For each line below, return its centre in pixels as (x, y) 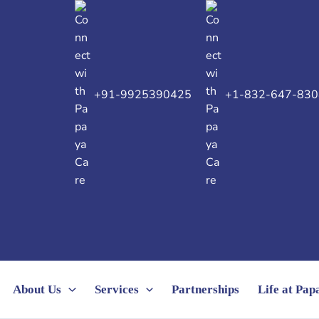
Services (116, 290)
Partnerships (205, 290)
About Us (37, 290)
